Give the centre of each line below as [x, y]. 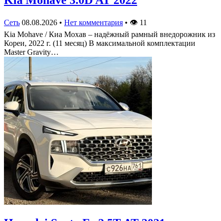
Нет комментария [93, 22]
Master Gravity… [31, 52]
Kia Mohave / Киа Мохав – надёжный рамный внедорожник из [110, 34]
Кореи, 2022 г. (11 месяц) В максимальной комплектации [100, 43]
